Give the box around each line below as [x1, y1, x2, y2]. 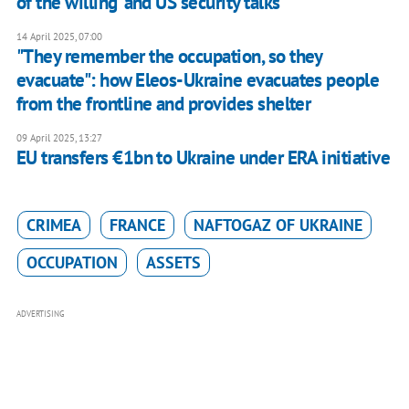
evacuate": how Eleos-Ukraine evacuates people [16, 68, 380, 93]
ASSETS [145, 252, 201, 274]
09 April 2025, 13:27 [16, 131, 102, 145]
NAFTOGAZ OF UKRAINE [193, 215, 362, 236]
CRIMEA [26, 215, 81, 236]
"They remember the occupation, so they [16, 44, 322, 69]
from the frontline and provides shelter [16, 91, 311, 117]
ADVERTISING [16, 309, 65, 320]
